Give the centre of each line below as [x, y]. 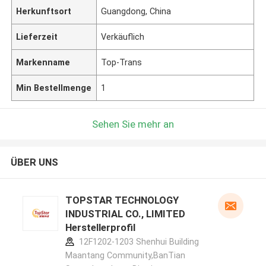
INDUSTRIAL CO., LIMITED [125, 214]
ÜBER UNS [34, 162]
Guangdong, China [136, 11]
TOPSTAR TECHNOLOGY [122, 200]
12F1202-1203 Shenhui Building [137, 242]
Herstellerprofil [100, 228]
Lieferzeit [37, 37]
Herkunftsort [44, 11]
